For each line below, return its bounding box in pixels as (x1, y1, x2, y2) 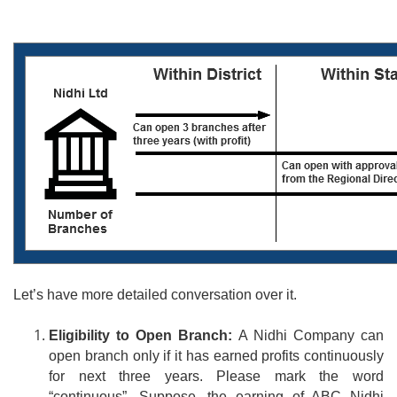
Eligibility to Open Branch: (49, 327, 238, 343)
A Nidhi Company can (238, 327, 384, 343)
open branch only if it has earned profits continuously (49, 347, 384, 363)
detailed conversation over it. (113, 286, 297, 302)
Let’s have (13, 286, 82, 302)
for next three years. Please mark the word (49, 368, 384, 384)
